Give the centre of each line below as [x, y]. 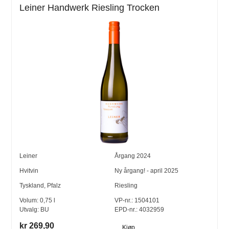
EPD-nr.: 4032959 [139, 210]
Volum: [30, 201]
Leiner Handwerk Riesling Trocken [90, 7]
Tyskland [32, 186]
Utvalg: [30, 210]
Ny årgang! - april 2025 [146, 171]
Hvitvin [29, 171]
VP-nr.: [124, 201]
